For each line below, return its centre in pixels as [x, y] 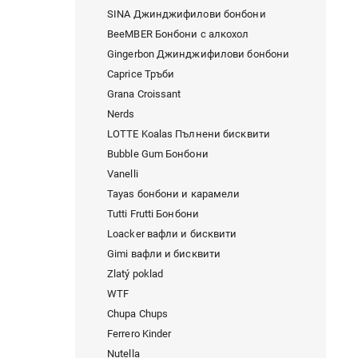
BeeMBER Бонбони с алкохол [178, 34]
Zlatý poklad [135, 274]
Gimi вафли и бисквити [164, 254]
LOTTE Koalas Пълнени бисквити [189, 134]
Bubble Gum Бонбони [158, 154]
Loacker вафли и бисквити [172, 234]
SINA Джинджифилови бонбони [187, 14]
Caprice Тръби [141, 74]
